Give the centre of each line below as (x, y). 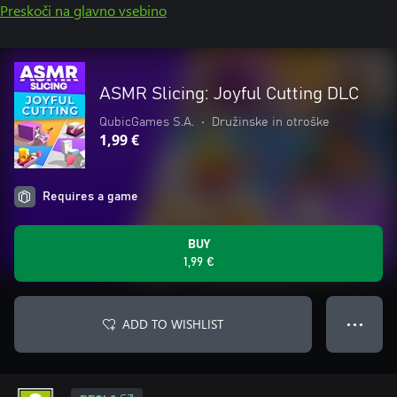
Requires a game (90, 197)
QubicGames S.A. (147, 122)
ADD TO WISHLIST (173, 324)
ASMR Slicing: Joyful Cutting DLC (229, 94)
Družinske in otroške (271, 122)
